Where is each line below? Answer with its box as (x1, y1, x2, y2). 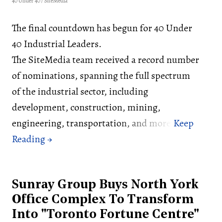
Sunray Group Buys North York (12, 179, 199, 192)
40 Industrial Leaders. (12, 37, 102, 51)
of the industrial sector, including (12, 85, 148, 99)
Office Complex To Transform (12, 194, 194, 207)
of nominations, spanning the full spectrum (12, 69, 190, 83)
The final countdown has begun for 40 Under (12, 21, 192, 35)
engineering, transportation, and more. (12, 116, 173, 130)
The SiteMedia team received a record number (12, 53, 199, 67)
